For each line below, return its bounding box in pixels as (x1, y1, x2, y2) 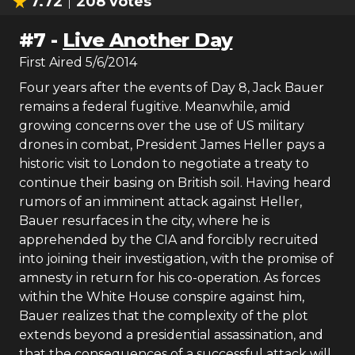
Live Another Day (63, 29, 233, 52)
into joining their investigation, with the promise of (19, 251, 334, 266)
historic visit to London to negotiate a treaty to (19, 156, 309, 171)
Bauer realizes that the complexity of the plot (19, 308, 308, 323)
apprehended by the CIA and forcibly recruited (19, 232, 319, 247)
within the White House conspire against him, (19, 289, 304, 304)
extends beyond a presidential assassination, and (19, 327, 323, 342)
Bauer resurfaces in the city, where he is (19, 213, 269, 228)
